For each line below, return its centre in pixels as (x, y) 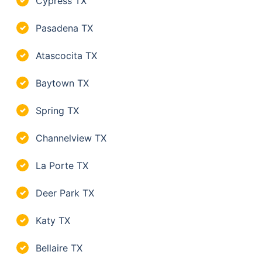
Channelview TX (71, 138)
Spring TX (57, 110)
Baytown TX (62, 83)
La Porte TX (62, 165)
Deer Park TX (65, 193)
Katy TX (53, 220)
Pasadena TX (64, 28)
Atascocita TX (66, 55)
